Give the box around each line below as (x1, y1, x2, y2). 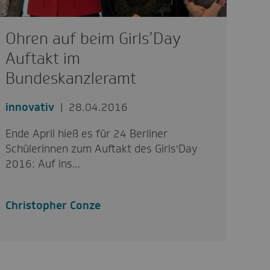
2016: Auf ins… (5, 156, 81, 171)
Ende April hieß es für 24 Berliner (5, 126, 168, 141)
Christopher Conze (5, 198, 101, 213)
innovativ (5, 99, 55, 115)
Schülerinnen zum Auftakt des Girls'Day (5, 141, 198, 156)
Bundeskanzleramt (5, 67, 137, 89)
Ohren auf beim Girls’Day (5, 28, 181, 49)
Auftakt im (5, 48, 81, 69)
